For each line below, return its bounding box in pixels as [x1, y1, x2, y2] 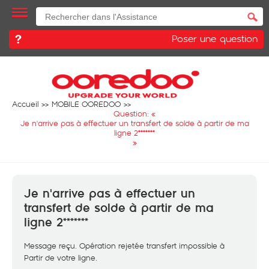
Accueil [12, 98, 38, 109]
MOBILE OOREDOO [52, 98, 121, 109]
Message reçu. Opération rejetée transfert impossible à [24, 240, 225, 251]
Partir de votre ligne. [24, 252, 97, 263]
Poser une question [172, 31, 258, 45]
